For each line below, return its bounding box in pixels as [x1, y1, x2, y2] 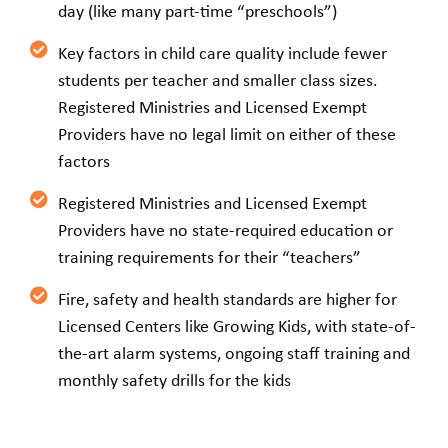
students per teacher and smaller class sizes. [57, 67, 378, 92]
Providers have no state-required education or [57, 217, 393, 242]
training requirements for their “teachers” [57, 244, 361, 269]
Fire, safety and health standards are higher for [57, 286, 397, 311]
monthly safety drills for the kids [57, 367, 291, 392]
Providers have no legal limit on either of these [57, 121, 396, 146]
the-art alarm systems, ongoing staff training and [57, 340, 410, 365]
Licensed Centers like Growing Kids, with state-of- [57, 313, 416, 338]
